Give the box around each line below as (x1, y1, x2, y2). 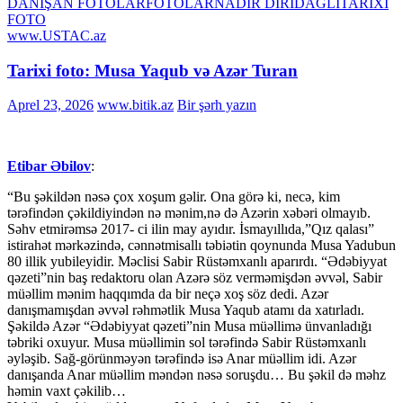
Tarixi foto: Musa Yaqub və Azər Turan (7, 60, 298, 80)
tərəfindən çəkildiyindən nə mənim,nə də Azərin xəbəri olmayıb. (7, 205, 371, 221)
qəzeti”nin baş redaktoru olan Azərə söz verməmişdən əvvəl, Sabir (7, 270, 382, 286)
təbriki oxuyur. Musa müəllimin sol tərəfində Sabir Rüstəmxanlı (7, 335, 366, 351)
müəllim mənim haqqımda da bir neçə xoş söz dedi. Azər (7, 286, 328, 302)
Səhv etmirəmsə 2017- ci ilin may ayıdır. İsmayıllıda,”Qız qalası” (7, 221, 374, 237)
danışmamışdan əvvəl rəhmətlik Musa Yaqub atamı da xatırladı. (7, 302, 364, 318)
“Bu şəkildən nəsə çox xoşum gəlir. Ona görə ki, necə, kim (7, 189, 340, 205)
